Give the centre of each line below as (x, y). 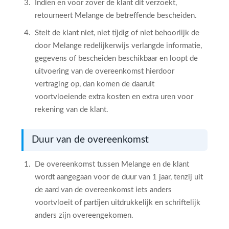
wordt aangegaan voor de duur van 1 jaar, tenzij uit (119, 177)
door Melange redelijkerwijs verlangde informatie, (118, 46)
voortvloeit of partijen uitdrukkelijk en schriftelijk (118, 203)
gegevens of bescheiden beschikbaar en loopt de (116, 59)
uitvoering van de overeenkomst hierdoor (105, 71)
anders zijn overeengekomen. (84, 215)
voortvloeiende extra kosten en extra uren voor (114, 97)
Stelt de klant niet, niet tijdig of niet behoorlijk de (117, 33)
